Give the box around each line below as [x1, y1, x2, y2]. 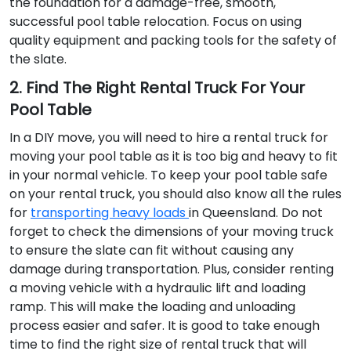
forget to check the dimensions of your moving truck [9, 223, 334, 241]
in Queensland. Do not [189, 204, 323, 223]
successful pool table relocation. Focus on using [9, 13, 302, 31]
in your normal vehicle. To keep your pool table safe [9, 166, 327, 185]
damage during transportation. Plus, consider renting [9, 260, 334, 279]
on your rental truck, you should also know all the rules [9, 185, 342, 204]
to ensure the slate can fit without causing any [9, 241, 294, 260]
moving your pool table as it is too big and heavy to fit [9, 147, 338, 166]
